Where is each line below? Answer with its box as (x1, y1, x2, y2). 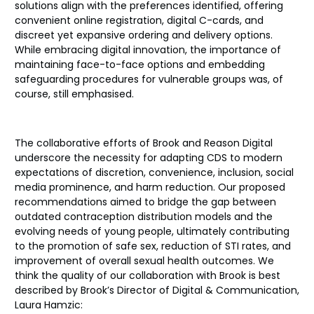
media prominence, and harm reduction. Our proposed (15, 179, 285, 194)
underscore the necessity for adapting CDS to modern (15, 150, 282, 165)
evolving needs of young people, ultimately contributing (15, 224, 289, 238)
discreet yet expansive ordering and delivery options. (15, 27, 273, 42)
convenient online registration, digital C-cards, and (15, 13, 264, 27)
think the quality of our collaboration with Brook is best (15, 268, 280, 282)
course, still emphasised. (15, 86, 134, 101)
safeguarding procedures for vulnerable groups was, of (15, 71, 283, 86)
